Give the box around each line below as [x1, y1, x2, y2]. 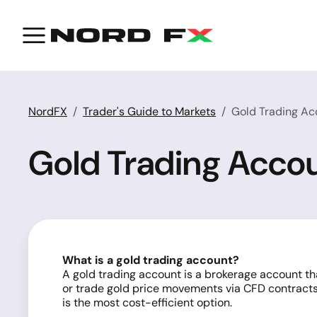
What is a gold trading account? [62, 253, 239, 267]
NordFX [28, 104, 67, 119]
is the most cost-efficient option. [62, 295, 232, 310]
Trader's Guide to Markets [83, 104, 216, 119]
